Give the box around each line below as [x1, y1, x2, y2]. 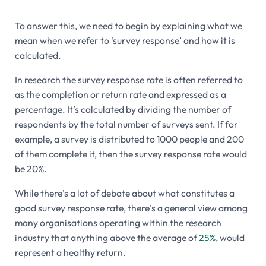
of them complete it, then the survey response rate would [14, 148, 247, 160]
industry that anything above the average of [14, 232, 199, 244]
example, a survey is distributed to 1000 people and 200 [14, 133, 244, 145]
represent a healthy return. [14, 246, 126, 259]
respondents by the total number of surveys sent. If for [14, 118, 238, 131]
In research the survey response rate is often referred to [14, 74, 243, 86]
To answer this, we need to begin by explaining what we [14, 20, 242, 32]
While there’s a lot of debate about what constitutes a [14, 187, 235, 199]
